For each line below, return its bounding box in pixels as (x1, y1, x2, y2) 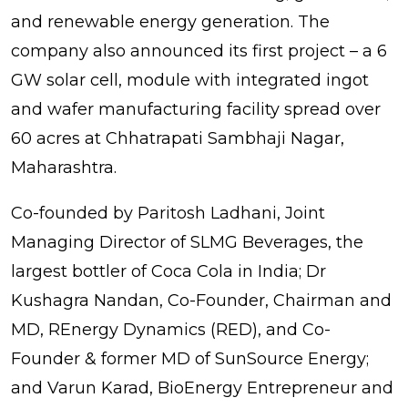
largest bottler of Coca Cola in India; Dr (11, 260, 326, 281)
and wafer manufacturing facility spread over (11, 98, 381, 119)
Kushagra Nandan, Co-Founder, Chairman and (11, 290, 392, 311)
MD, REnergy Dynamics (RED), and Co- (11, 319, 331, 340)
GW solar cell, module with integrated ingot (11, 69, 369, 90)
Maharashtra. (11, 157, 117, 178)
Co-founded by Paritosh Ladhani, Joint (11, 202, 325, 223)
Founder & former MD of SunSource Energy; (11, 348, 369, 369)
